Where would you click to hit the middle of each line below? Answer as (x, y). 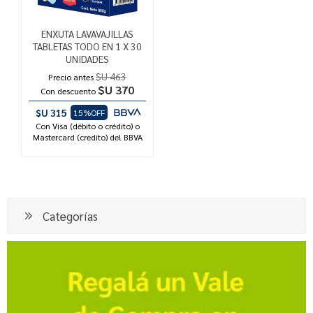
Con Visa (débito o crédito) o (87, 125)
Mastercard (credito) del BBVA (87, 137)
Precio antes (71, 77)
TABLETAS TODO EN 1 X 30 (88, 46)
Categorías (70, 216)
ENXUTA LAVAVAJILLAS (88, 33)
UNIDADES (88, 58)
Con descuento (68, 90)
